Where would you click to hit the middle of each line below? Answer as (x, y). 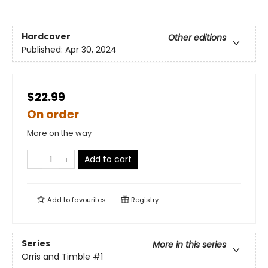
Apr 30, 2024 (91, 50)
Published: (43, 50)
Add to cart (108, 159)
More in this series (189, 245)
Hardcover (46, 37)
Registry (144, 200)
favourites (89, 200)
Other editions (197, 38)
